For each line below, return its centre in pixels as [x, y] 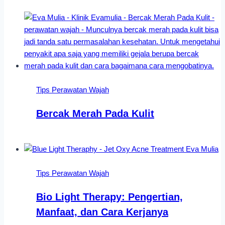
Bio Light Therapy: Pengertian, [109, 197]
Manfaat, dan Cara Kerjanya [102, 212]
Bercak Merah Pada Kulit [95, 114]
